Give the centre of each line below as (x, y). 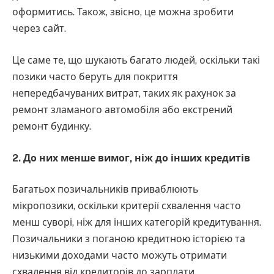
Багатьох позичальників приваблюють (105, 190)
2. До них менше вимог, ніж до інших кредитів (131, 158)
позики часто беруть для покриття (95, 77)
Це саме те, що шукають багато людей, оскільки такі (136, 61)
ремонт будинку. (52, 127)
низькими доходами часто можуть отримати (120, 256)
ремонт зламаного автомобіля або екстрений (122, 110)
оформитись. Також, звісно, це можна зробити (123, 12)
